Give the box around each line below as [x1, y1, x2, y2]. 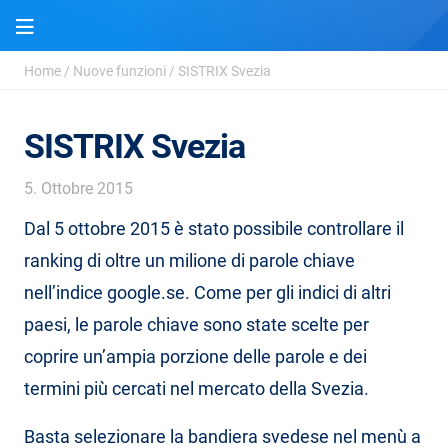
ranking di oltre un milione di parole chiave [24, 250, 355, 271]
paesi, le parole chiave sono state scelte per [24, 314, 369, 335]
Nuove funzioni [73, 63, 166, 79]
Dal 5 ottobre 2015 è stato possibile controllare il [24, 218, 404, 239]
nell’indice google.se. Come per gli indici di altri [24, 282, 391, 303]
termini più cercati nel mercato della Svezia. [24, 378, 369, 399]
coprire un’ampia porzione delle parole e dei [24, 346, 367, 367]
